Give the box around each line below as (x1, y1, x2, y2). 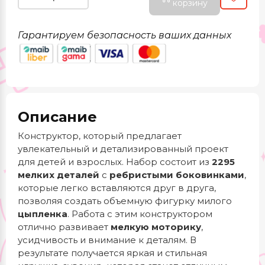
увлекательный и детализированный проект (18, 143, 228, 154)
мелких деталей (18, 169, 99, 180)
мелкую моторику (111, 221, 201, 232)
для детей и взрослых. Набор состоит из (18, 156, 212, 167)
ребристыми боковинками (109, 169, 244, 180)
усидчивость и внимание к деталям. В (18, 234, 196, 245)
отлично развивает (18, 221, 111, 232)
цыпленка (18, 208, 67, 219)
